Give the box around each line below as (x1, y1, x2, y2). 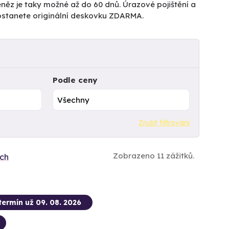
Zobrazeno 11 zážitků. (113, 150, 194, 161)
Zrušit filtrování (139, 118, 190, 127)
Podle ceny (52, 75, 97, 85)
